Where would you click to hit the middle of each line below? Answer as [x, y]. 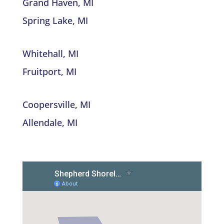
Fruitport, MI [49, 71]
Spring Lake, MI [55, 20]
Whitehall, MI [50, 53]
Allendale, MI [50, 122]
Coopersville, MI [56, 104]
